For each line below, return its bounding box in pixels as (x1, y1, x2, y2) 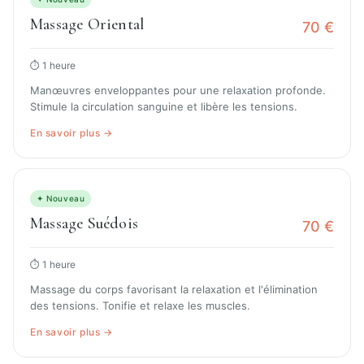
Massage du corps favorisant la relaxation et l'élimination (30, 283, 318, 297)
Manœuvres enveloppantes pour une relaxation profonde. (30, 84, 326, 97)
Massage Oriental (30, 15, 145, 35)
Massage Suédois (30, 214, 138, 234)
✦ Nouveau (37, 193, 85, 204)
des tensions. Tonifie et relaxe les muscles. (30, 299, 250, 313)
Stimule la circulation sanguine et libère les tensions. (30, 100, 297, 114)
